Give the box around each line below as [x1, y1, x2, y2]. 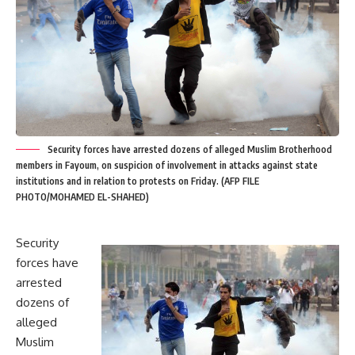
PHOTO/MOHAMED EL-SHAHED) [16, 191, 149, 204]
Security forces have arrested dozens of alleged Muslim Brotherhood [48, 143, 332, 156]
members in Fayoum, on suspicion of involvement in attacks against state [16, 159, 318, 172]
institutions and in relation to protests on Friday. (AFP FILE [16, 175, 259, 188]
